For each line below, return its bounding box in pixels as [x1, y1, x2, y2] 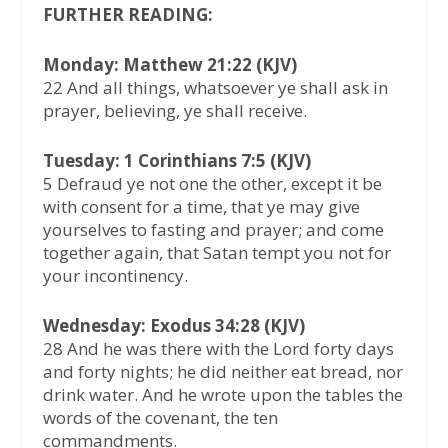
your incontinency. [42, 264, 188, 288]
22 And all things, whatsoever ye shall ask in [42, 76, 388, 100]
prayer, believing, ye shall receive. [42, 99, 307, 123]
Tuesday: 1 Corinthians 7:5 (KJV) [42, 149, 311, 173]
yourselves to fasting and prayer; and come [42, 218, 384, 242]
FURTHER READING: [42, 2, 213, 26]
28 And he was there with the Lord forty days [42, 337, 394, 361]
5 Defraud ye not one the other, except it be [42, 172, 382, 196]
